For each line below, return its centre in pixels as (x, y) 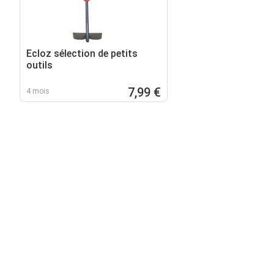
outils (39, 65)
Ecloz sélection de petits (82, 53)
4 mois (38, 91)
